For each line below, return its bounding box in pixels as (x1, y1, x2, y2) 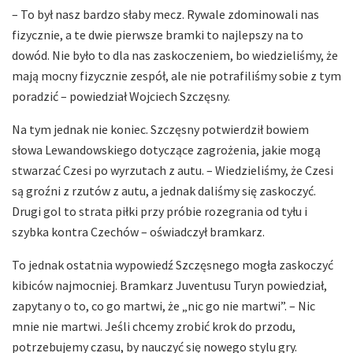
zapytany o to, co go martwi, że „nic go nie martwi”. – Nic (12, 298, 315, 314)
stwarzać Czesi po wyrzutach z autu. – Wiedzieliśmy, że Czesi (12, 162, 333, 179)
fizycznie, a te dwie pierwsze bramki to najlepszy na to (12, 27, 303, 43)
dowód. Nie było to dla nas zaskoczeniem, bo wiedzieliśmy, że (12, 47, 338, 64)
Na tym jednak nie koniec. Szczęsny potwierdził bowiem (12, 121, 309, 138)
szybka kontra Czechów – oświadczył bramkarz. (12, 224, 265, 240)
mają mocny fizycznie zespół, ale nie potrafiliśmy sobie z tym (12, 68, 341, 84)
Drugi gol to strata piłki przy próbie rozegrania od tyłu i (12, 203, 307, 220)
